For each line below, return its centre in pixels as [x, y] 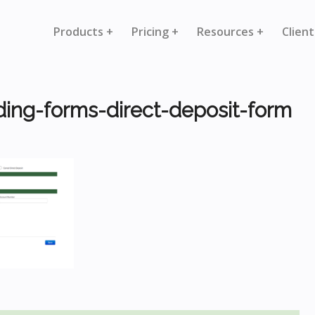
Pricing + [155, 32]
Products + [83, 32]
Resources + [230, 32]
